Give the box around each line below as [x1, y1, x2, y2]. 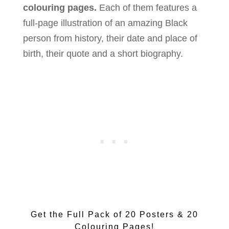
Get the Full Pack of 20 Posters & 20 [30, 210, 198, 219]
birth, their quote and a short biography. [22, 49, 183, 59]
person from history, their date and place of [22, 33, 197, 44]
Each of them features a [96, 3, 197, 13]
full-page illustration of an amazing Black [22, 18, 188, 29]
